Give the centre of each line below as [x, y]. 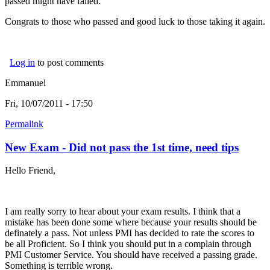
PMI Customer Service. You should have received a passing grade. [131, 255]
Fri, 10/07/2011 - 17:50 [49, 103]
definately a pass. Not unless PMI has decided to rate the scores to [130, 233]
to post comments [69, 62]
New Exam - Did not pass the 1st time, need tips [122, 147]
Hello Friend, [30, 171]
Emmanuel [25, 83]
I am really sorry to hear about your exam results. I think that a [123, 212]
